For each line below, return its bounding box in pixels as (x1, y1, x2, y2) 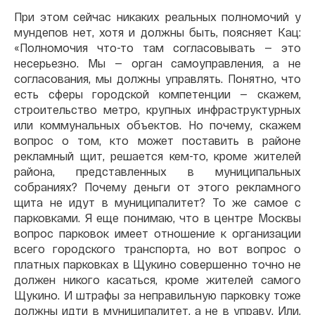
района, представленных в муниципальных (14, 165, 301, 179)
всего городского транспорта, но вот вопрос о (14, 242, 301, 256)
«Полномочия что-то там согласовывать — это (14, 41, 301, 55)
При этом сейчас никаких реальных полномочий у (14, 10, 301, 24)
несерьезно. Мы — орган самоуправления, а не (14, 56, 301, 70)
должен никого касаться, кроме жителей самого (14, 273, 301, 287)
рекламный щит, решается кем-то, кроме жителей (14, 149, 301, 163)
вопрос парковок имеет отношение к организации (14, 226, 301, 240)
